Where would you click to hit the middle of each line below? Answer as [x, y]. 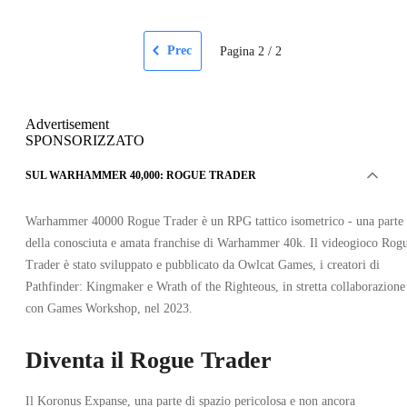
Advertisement [67, 124]
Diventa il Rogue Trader [149, 360]
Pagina [237, 51]
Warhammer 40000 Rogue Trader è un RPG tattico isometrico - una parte [214, 221]
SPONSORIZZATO [85, 140]
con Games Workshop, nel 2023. [109, 308]
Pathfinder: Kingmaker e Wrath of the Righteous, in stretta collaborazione [215, 286]
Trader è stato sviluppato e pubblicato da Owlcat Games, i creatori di [203, 264]
